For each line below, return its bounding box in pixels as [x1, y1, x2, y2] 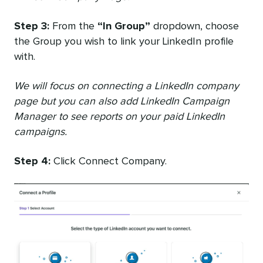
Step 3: [14, 21, 49, 32]
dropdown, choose [150, 21, 239, 32]
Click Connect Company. [50, 156, 167, 167]
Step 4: [14, 156, 50, 167]
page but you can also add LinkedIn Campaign [14, 96, 230, 107]
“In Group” [97, 21, 150, 32]
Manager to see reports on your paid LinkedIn [14, 112, 225, 123]
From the [49, 21, 97, 32]
